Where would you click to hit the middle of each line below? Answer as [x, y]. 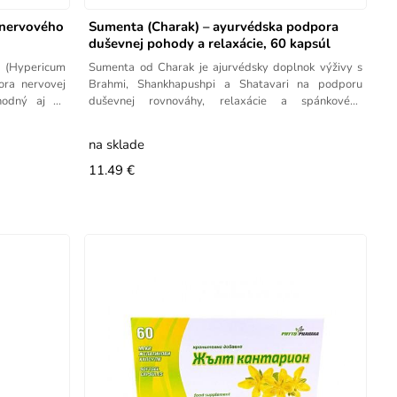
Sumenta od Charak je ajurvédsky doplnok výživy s [226, 67]
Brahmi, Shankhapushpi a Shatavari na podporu [226, 84]
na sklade [117, 144]
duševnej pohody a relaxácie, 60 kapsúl [210, 43]
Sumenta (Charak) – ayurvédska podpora [214, 26]
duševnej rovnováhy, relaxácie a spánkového [226, 101]
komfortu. [113, 117]
